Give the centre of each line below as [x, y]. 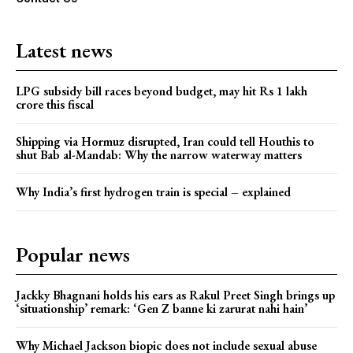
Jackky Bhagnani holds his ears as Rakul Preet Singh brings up [175, 295]
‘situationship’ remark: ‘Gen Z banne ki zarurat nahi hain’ [162, 308]
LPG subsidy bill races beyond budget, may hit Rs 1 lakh [162, 91]
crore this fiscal [55, 104]
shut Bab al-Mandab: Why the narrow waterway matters [159, 154]
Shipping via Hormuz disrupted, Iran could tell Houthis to [165, 141]
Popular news [73, 254]
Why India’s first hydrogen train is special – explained [153, 191]
